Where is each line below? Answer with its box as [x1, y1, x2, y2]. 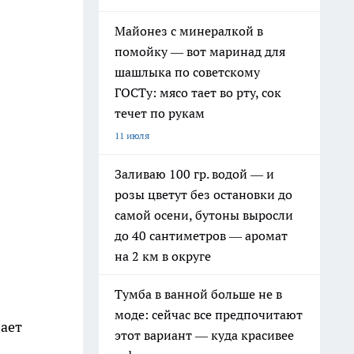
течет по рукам [115, 105, 205, 121]
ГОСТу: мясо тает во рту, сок [115, 85, 281, 100]
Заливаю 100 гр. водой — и [115, 166, 274, 182]
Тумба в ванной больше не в [115, 286, 282, 302]
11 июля [115, 130, 149, 141]
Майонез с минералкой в [115, 23, 263, 39]
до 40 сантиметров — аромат [115, 228, 288, 243]
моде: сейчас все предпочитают [115, 307, 303, 322]
